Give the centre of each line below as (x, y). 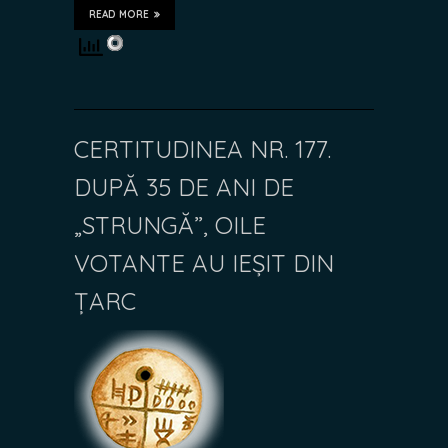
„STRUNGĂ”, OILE (170, 224)
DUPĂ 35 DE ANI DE (184, 186)
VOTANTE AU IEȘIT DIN (204, 262)
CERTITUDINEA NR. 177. (202, 148)
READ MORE (119, 14)
